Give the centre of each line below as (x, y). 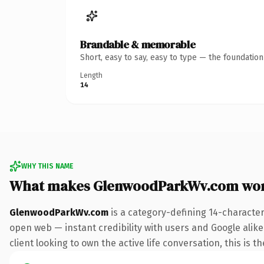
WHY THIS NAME (47, 166)
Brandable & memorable (138, 44)
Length (91, 75)
